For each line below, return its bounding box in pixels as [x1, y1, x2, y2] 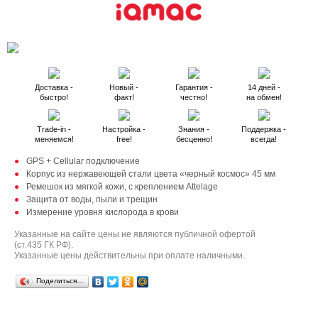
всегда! [251, 135, 278, 143]
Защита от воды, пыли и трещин [26, 194, 158, 204]
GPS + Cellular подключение [26, 156, 140, 166]
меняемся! [34, 135, 74, 143]
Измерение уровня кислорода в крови [26, 207, 179, 217]
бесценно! [175, 135, 212, 143]
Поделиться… [36, 277, 84, 285]
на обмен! [246, 93, 282, 102]
